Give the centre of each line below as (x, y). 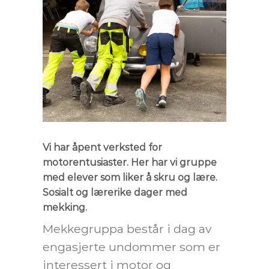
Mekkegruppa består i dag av (127, 228)
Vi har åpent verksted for (102, 147)
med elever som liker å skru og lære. (130, 177)
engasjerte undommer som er (131, 246)
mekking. (65, 207)
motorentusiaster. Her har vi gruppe (130, 162)
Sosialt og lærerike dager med (115, 192)
